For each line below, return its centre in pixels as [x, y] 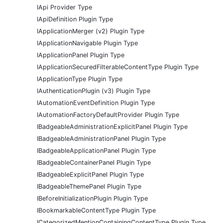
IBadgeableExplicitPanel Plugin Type [90, 175]
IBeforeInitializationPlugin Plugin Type [92, 199]
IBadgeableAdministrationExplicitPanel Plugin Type [112, 127]
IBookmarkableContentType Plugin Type [96, 211]
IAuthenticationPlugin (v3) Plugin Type [94, 91]
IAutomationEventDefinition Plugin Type [96, 103]
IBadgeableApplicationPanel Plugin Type [96, 151]
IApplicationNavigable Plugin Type [87, 43]
